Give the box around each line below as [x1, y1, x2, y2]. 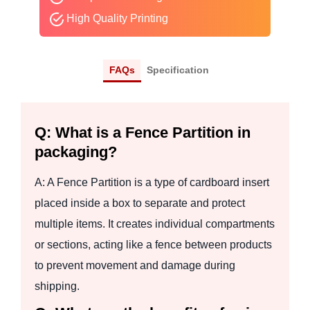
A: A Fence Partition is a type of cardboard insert [35, 176, 269, 188]
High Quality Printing [63, 12, 168, 25]
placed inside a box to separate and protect [35, 197, 245, 209]
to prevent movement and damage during [35, 259, 235, 271]
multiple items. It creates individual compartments [35, 217, 275, 230]
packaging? [35, 143, 117, 161]
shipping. [35, 280, 80, 292]
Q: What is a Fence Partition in [35, 123, 250, 141]
